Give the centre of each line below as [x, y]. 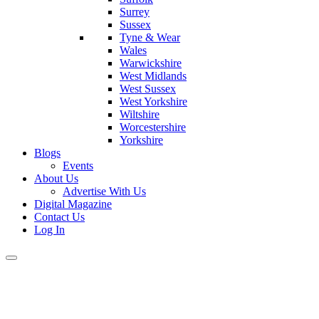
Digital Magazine [73, 204]
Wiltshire [140, 114]
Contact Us [59, 217]
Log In [49, 230]
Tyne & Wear [150, 37]
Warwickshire [151, 63]
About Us [56, 178]
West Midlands [153, 76]
